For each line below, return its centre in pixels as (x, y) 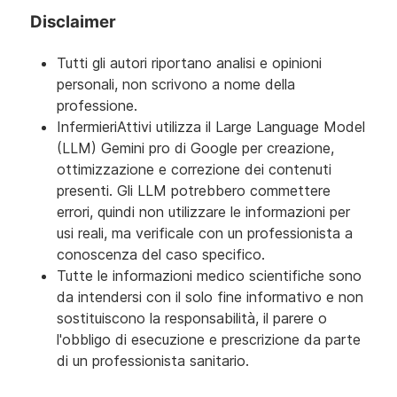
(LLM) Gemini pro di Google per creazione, (195, 148)
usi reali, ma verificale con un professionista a (205, 234)
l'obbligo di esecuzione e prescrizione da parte (209, 340)
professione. (97, 106)
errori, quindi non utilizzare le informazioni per (203, 212)
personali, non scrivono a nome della (176, 85)
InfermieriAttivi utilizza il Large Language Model (211, 127)
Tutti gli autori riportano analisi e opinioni (189, 63)
